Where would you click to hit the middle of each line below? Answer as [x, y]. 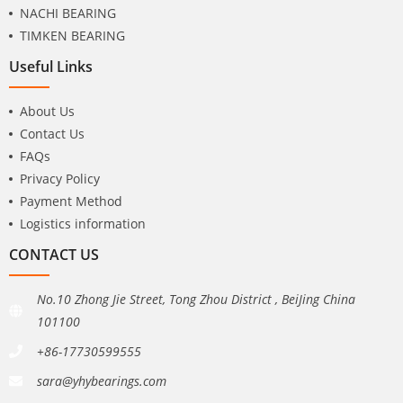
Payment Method [71, 201]
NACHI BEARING [68, 13]
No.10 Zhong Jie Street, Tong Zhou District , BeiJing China [196, 300]
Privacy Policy [60, 179]
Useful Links [51, 67]
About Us [47, 112]
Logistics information [83, 224]
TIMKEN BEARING [72, 36]
